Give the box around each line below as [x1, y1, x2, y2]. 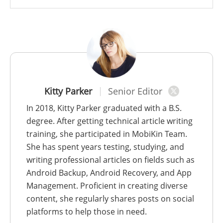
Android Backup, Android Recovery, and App [26, 167, 192, 178]
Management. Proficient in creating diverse [26, 180, 188, 191]
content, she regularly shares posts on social [26, 193, 194, 204]
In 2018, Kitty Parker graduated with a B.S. [26, 102, 182, 113]
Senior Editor [108, 85, 162, 97]
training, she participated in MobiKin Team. [26, 128, 187, 139]
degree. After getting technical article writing [26, 115, 193, 126]
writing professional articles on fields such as [26, 154, 195, 165]
